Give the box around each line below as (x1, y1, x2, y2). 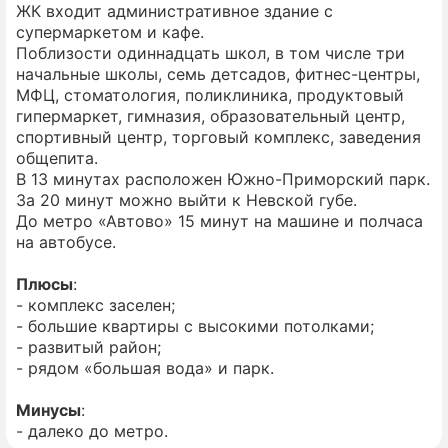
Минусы (16, 399, 81, 420)
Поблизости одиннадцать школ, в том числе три (16, 42, 405, 63)
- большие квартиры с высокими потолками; (16, 315, 374, 336)
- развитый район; (16, 336, 161, 357)
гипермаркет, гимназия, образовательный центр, (16, 105, 405, 126)
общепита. (16, 147, 98, 168)
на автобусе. (16, 231, 116, 252)
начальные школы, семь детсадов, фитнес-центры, (16, 63, 420, 84)
